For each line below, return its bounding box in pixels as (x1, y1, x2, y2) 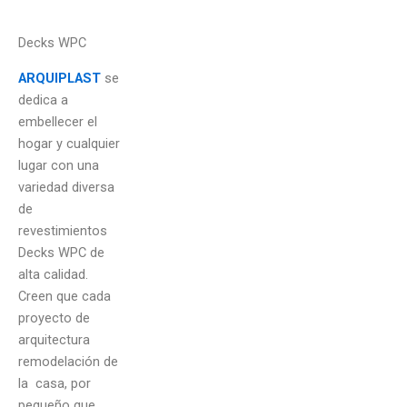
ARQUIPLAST (18, 69, 101, 86)
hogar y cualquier (18, 134, 120, 152)
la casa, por (18, 374, 91, 392)
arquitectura (18, 331, 90, 348)
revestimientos (18, 222, 107, 239)
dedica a (18, 91, 68, 108)
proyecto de (18, 309, 90, 326)
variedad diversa (18, 178, 114, 195)
